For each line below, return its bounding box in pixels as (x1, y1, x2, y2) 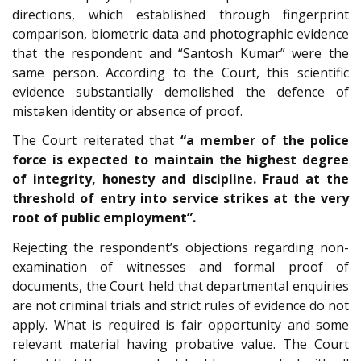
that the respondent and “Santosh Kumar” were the (12, 44, 349, 62)
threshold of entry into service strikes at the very (12, 189, 349, 208)
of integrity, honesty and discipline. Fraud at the (12, 170, 349, 189)
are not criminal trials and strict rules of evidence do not (12, 296, 349, 314)
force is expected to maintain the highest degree (12, 151, 349, 169)
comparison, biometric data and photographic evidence (12, 24, 349, 43)
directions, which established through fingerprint (12, 5, 349, 23)
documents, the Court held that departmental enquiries (12, 276, 349, 295)
